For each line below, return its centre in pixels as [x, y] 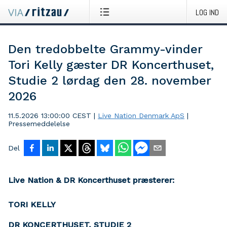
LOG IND [207, 12]
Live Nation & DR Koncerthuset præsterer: [91, 180]
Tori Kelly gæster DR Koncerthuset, [111, 65]
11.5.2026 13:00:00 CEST [50, 116]
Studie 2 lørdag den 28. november [109, 81]
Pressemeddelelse [39, 124]
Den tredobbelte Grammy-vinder [105, 49]
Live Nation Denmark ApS [141, 116]
